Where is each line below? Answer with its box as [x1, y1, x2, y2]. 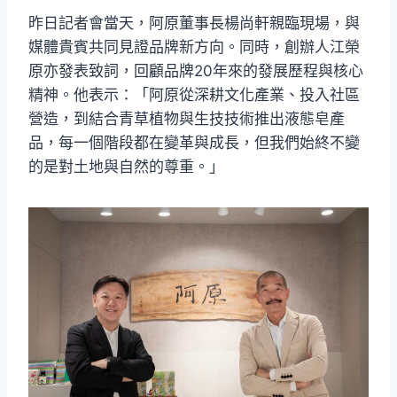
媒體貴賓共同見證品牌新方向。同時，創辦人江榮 [28, 38, 360, 57]
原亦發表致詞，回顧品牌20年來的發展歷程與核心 [28, 62, 363, 81]
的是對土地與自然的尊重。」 [28, 158, 224, 176]
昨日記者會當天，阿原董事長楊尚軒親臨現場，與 [28, 14, 360, 33]
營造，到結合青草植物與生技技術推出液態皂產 [28, 110, 345, 128]
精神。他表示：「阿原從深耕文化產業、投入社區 [28, 86, 360, 105]
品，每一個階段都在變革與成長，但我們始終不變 [28, 134, 360, 152]
